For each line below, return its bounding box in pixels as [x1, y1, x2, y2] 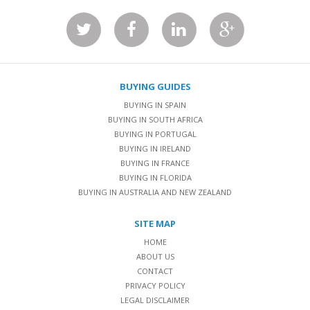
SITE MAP [134, 217, 176, 230]
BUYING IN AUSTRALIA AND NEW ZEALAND [78, 186, 232, 197]
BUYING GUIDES [119, 80, 191, 93]
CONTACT [137, 265, 173, 276]
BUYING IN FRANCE [120, 157, 190, 168]
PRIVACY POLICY [125, 280, 185, 291]
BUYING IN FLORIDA [118, 172, 192, 183]
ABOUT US [136, 250, 174, 262]
